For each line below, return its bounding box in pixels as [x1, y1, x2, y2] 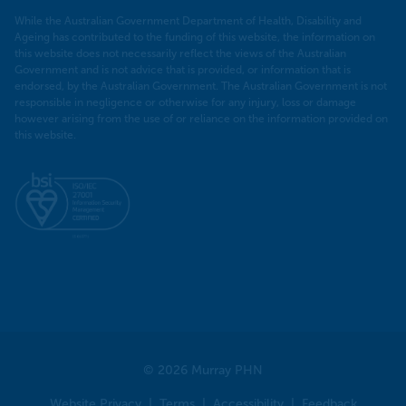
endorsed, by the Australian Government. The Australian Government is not [14, 79, 387, 92]
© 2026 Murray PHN [143, 362, 263, 377]
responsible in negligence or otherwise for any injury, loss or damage [14, 95, 356, 109]
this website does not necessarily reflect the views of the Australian [14, 46, 346, 60]
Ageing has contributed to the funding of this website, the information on [14, 30, 375, 43]
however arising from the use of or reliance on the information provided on [14, 111, 388, 125]
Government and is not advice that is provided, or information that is [14, 63, 351, 76]
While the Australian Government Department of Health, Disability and [14, 14, 362, 27]
